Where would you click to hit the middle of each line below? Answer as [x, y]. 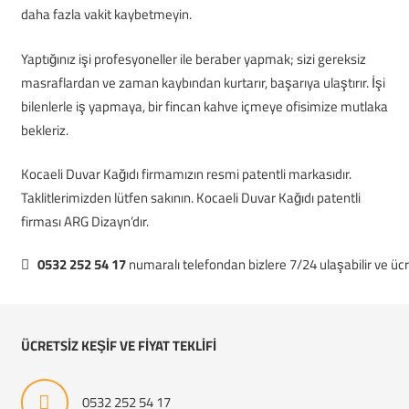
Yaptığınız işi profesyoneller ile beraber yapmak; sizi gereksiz [193, 58]
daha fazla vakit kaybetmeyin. [106, 14]
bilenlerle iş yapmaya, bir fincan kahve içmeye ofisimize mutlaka [204, 106]
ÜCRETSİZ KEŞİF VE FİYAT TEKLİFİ [118, 346]
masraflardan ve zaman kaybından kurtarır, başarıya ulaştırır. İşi [203, 82]
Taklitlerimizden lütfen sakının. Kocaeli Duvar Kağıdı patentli [190, 198]
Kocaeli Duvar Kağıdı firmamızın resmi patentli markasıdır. [186, 174]
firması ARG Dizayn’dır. [84, 221]
